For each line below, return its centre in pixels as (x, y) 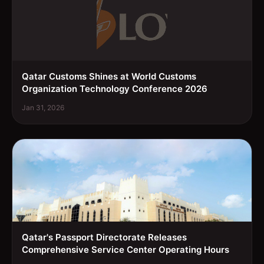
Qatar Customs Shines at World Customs (109, 76)
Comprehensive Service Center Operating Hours (126, 249)
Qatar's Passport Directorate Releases (104, 237)
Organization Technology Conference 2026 (115, 88)
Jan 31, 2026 (43, 107)
